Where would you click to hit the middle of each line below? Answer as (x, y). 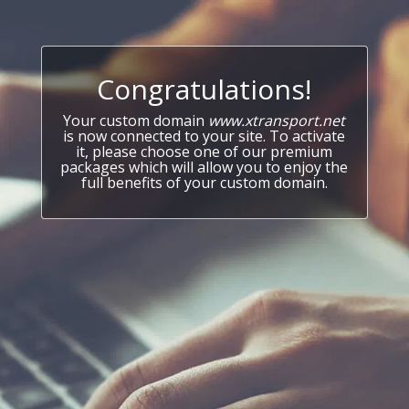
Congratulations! (204, 89)
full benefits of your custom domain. (204, 183)
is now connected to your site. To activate (204, 136)
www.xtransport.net (277, 121)
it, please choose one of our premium (204, 152)
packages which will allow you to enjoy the (204, 167)
